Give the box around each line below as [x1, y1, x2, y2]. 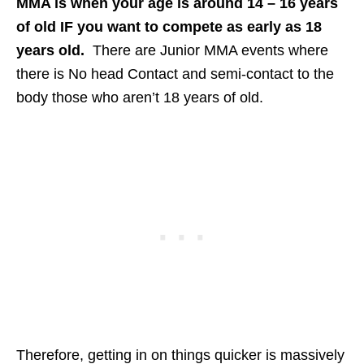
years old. [16, 41, 93, 58]
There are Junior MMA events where [93, 41, 328, 58]
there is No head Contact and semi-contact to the [16, 65, 334, 82]
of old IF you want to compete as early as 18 [16, 18, 322, 35]
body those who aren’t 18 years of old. [16, 89, 263, 106]
